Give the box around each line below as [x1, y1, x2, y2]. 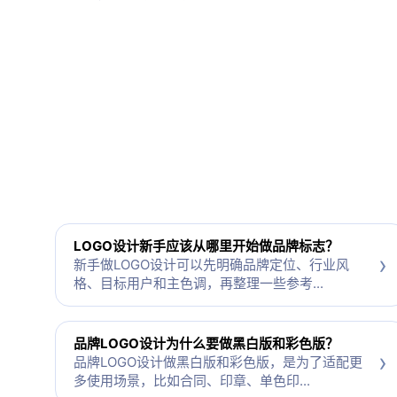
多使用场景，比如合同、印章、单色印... [74, 372, 310, 390]
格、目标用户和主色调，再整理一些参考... [74, 275, 323, 292]
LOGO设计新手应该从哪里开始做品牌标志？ [74, 237, 339, 255]
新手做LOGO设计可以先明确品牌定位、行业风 [74, 256, 349, 274]
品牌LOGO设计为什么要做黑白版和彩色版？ [74, 335, 339, 353]
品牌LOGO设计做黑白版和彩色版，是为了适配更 [74, 354, 362, 371]
